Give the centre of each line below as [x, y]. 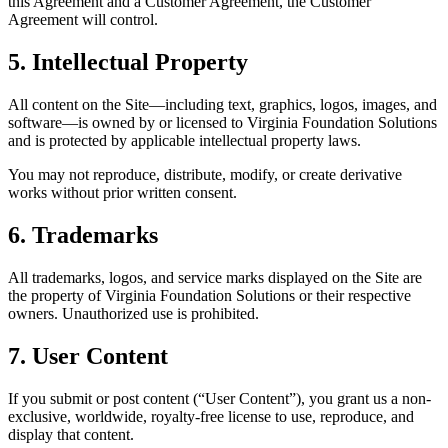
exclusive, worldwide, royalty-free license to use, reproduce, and [211, 416]
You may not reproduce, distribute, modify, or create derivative [205, 174]
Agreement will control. [83, 20]
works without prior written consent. [122, 192]
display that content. [71, 434]
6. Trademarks [83, 234]
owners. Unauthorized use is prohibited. [133, 313]
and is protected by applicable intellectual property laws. [184, 140]
